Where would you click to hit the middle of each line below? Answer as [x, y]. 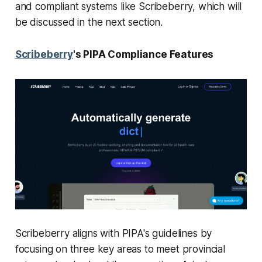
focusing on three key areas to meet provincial [120, 249]
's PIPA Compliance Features [143, 55]
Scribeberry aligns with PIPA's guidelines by [113, 234]
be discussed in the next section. [89, 23]
